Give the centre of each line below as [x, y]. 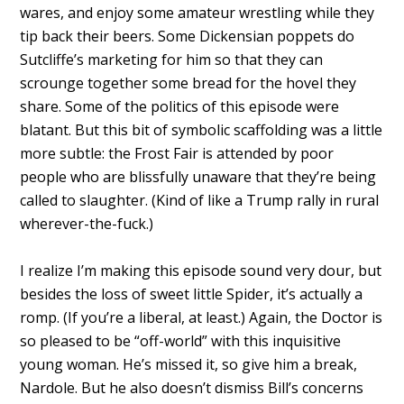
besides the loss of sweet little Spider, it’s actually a [192, 294]
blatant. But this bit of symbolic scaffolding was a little [202, 129]
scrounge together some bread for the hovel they [188, 83]
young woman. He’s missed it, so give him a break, [189, 364]
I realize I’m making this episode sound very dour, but [201, 270]
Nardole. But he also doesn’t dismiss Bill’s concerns [192, 387]
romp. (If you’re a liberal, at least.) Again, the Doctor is [202, 317]
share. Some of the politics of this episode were [180, 106]
